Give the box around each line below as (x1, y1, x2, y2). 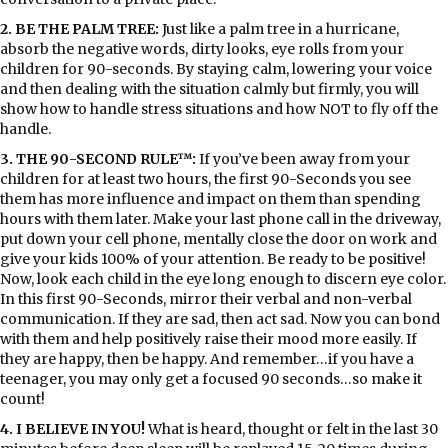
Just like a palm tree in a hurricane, (159, 19, 399, 38)
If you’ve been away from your (196, 149, 410, 168)
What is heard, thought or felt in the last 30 (145, 419, 438, 438)
